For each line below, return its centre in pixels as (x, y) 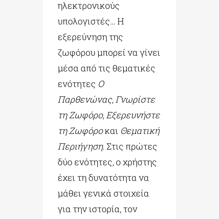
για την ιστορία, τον (98, 208)
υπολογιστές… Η (91, 21)
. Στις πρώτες (130, 146)
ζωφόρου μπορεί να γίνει (109, 52)
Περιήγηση (80, 146)
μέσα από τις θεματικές (107, 68)
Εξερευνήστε (133, 115)
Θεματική (140, 130)
